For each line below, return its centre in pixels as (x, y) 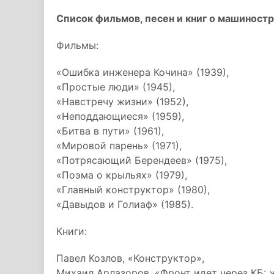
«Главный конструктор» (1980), (133, 190)
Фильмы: (77, 45)
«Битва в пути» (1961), (110, 131)
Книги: (72, 231)
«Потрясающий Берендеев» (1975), (142, 160)
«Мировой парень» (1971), (119, 146)
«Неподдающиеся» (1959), (120, 116)
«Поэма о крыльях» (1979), (122, 175)
